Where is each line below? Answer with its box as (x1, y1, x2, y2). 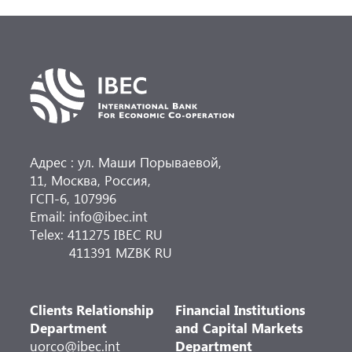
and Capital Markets (175, 318, 303, 337)
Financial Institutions (175, 300, 306, 319)
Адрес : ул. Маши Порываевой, (30, 152, 222, 171)
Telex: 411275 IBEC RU (30, 225, 163, 244)
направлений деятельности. (29, 4, 221, 24)
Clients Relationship (30, 300, 155, 319)
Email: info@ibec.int (30, 207, 148, 225)
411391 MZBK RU (30, 243, 173, 262)
